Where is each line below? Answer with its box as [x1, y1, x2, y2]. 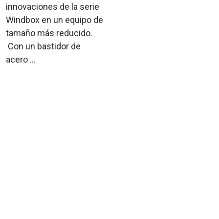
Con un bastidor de [6, 41, 81, 51]
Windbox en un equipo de [6, 14, 103, 25]
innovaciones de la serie [6, 1, 99, 12]
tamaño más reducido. [6, 27, 92, 38]
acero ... [6, 54, 36, 65]
